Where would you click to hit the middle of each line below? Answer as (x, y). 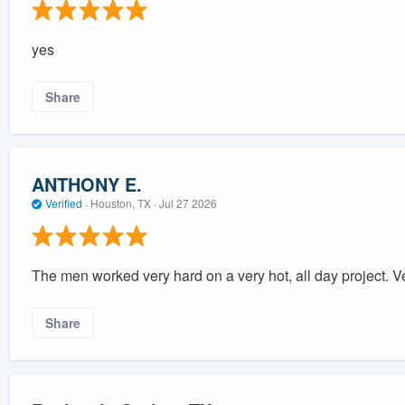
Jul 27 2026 (188, 202)
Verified (63, 202)
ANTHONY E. (86, 184)
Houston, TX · (123, 202)
